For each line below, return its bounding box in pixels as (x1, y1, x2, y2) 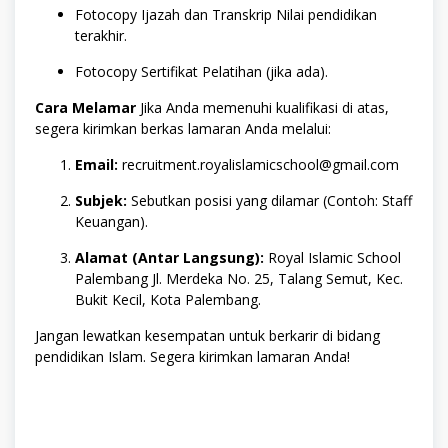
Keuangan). (75, 212, 148, 232)
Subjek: (75, 191, 127, 211)
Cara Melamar (35, 98, 136, 118)
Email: (75, 155, 118, 175)
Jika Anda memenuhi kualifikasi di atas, (136, 98, 389, 118)
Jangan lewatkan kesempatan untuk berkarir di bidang (35, 326, 380, 346)
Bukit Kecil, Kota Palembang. (75, 290, 261, 310)
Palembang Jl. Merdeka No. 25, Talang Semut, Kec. (75, 269, 403, 289)
